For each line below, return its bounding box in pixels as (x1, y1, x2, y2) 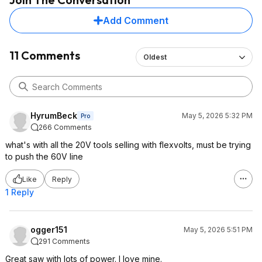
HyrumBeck (30, 111, 77, 120)
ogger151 (30, 225, 67, 235)
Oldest (143, 53, 167, 61)
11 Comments (9, 48, 80, 63)
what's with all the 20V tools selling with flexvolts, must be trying (5, 140, 251, 150)
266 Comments (39, 123, 92, 132)
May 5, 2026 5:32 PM (182, 111, 253, 120)
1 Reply (5, 187, 34, 197)
